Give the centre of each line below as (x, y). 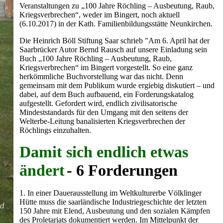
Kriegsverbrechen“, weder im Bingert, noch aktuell (100, 15)
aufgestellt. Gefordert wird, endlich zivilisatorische (98, 103)
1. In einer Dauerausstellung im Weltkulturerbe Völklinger (111, 193)
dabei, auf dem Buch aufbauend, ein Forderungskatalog (107, 94)
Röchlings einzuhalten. (55, 130)
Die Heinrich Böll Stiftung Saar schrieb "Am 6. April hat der (114, 41)
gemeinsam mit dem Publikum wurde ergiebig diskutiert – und (117, 85)
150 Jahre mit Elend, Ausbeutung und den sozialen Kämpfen (115, 211)
